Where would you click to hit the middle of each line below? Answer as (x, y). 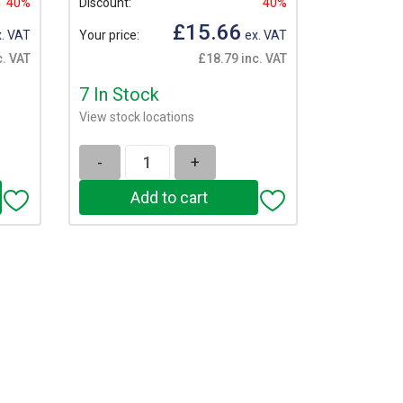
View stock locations (137, 117)
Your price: (109, 35)
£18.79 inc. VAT (242, 59)
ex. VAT (264, 35)
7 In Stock (119, 95)
